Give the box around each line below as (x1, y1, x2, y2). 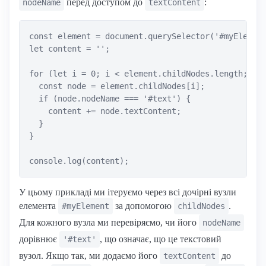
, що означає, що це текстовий (100, 233, 221, 244)
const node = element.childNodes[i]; (29, 81, 205, 91)
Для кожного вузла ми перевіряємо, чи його (19, 217, 199, 227)
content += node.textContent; (29, 106, 181, 116)
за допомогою (113, 200, 174, 211)
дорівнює (19, 233, 59, 244)
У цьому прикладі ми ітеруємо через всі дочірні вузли (19, 186, 236, 197)
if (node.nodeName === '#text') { (29, 93, 191, 103)
